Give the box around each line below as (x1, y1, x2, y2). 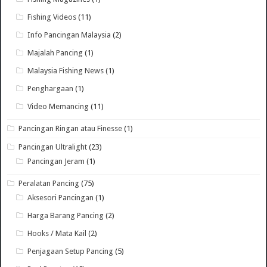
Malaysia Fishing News (27, 66, 104, 75)
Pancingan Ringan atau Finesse (18, 123, 123, 133)
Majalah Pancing (27, 48, 83, 57)
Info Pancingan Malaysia (27, 30, 111, 39)
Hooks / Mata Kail (27, 228, 87, 238)
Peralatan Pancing (18, 178, 80, 188)
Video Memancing (27, 101, 89, 111)
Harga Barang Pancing (27, 210, 104, 220)
